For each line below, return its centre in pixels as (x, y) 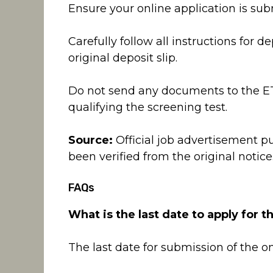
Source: (90, 140)
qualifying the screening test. (148, 108)
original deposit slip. (123, 58)
